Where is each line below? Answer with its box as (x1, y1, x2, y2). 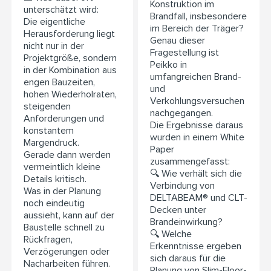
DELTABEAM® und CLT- (150, 192, 247, 204)
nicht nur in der (24, 40, 84, 53)
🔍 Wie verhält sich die (150, 168, 242, 180)
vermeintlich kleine (24, 161, 100, 174)
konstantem (24, 125, 74, 137)
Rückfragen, (24, 233, 73, 246)
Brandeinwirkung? (150, 216, 223, 229)
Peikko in (150, 59, 187, 71)
